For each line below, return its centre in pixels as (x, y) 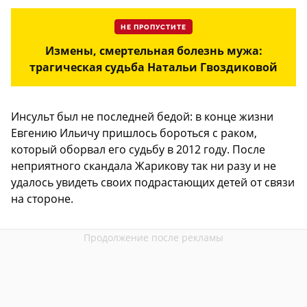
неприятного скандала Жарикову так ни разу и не (144, 166)
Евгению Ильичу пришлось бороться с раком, (134, 133)
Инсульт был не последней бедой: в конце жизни (142, 117)
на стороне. (42, 199)
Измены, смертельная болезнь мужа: (153, 51)
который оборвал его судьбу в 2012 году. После (138, 150)
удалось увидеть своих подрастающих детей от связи (153, 183)
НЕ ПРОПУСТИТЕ (153, 28)
